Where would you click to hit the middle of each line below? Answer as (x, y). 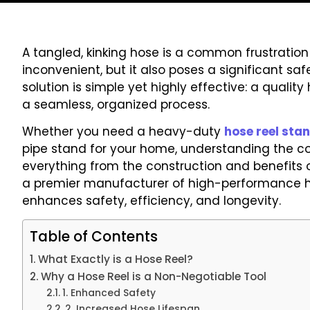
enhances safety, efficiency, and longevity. (152, 201)
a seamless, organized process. (116, 104)
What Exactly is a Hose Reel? (116, 259)
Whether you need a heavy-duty (123, 132)
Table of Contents (94, 237)
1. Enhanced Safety (109, 293)
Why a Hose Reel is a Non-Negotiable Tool (154, 277)
